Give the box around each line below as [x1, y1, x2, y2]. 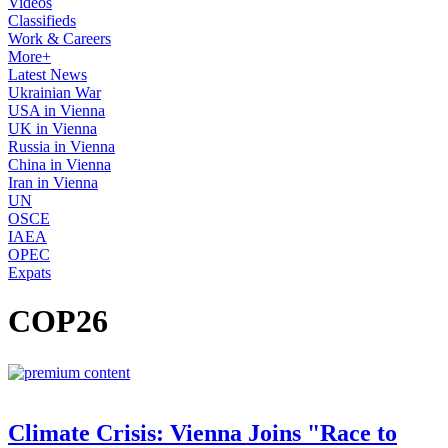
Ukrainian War [8, 84, 101, 101]
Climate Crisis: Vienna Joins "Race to [8, 419, 397, 446]
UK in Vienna [8, 120, 97, 137]
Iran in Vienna [8, 174, 98, 191]
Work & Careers [8, 30, 111, 47]
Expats [8, 264, 51, 281]
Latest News [8, 66, 87, 83]
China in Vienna [8, 156, 111, 173]
